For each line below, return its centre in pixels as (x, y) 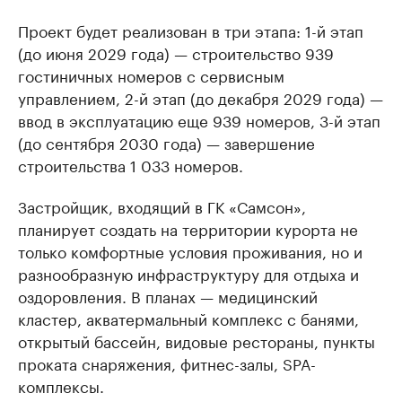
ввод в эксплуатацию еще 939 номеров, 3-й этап (199, 119)
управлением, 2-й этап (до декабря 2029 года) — (201, 97)
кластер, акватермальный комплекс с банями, (188, 318)
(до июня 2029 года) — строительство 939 (176, 52)
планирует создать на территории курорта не (188, 228)
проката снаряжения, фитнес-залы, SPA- (167, 363)
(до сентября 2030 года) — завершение (166, 142)
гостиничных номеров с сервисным (151, 74)
